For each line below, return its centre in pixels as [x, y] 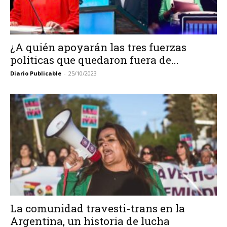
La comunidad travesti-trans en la [98, 209]
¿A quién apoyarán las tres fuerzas [98, 47]
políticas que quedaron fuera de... [94, 60]
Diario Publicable [36, 73]
